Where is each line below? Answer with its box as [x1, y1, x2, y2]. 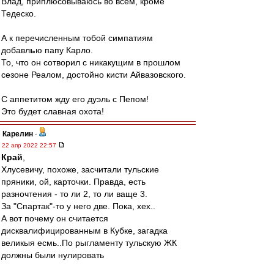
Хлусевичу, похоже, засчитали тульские [1, 165, 159, 174]
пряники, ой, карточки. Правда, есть [1, 177, 146, 187]
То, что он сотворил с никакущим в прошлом [1, 57, 180, 67]
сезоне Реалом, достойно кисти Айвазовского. [1, 70, 186, 80]
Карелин [2, 130, 33, 138]
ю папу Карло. [35, 45, 93, 55]
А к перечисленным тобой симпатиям [1, 33, 153, 43]
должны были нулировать [1, 250, 104, 260]
